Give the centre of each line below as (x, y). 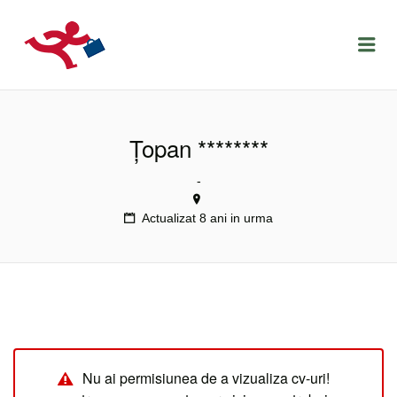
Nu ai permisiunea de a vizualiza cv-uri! (206, 378)
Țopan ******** (198, 148)
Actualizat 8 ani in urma (207, 218)
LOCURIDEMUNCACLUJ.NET (245, 32)
